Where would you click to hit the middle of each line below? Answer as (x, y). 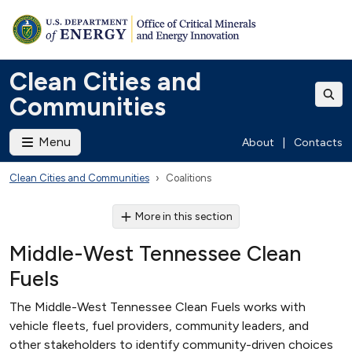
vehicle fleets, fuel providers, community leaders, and (159, 326)
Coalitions (189, 178)
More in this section (184, 216)
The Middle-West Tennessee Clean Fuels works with (158, 307)
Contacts (318, 142)
